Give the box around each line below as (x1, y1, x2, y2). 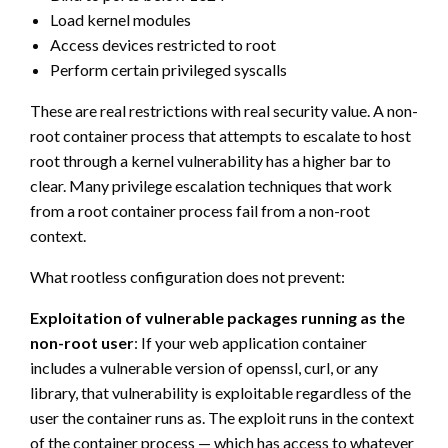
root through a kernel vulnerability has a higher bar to (30, 150, 391, 170)
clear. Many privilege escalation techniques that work (30, 175, 392, 195)
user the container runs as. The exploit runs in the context (30, 407, 414, 427)
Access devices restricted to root (50, 34, 276, 54)
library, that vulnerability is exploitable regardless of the (30, 382, 411, 402)
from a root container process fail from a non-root (30, 200, 370, 220)
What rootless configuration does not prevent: (30, 266, 345, 286)
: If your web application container (134, 332, 367, 352)
